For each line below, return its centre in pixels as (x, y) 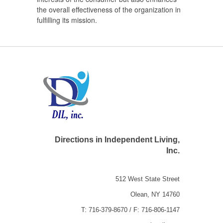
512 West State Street (147, 179)
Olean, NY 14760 (155, 194)
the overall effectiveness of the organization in (109, 9)
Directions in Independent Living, (117, 140)
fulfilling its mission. (67, 20)
